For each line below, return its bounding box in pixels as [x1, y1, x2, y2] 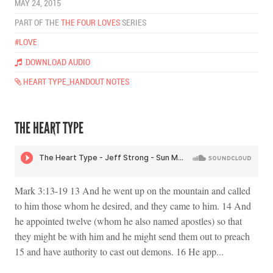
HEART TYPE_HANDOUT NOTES [21, 77, 129, 87]
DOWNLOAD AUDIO [22, 57, 90, 67]
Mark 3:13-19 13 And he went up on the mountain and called [15, 184, 250, 197]
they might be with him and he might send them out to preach [15, 230, 250, 243]
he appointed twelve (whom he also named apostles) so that [15, 214, 242, 228]
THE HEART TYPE [15, 118, 83, 138]
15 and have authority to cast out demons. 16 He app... [15, 245, 224, 258]
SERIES [120, 18, 146, 28]
